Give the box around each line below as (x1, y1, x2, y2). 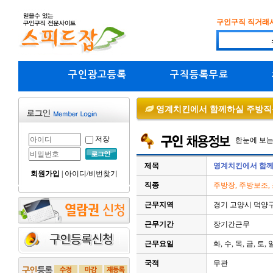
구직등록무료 (170, 70, 229, 79)
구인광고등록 (68, 70, 127, 79)
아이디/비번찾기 (65, 169, 118, 178)
